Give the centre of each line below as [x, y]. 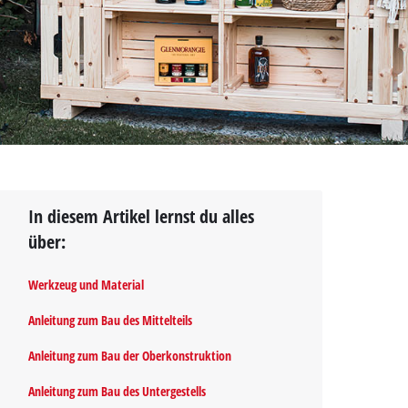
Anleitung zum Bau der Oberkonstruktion [130, 355]
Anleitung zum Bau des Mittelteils [111, 320]
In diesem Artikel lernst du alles [142, 216]
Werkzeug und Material [87, 284]
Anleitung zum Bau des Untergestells [117, 391]
